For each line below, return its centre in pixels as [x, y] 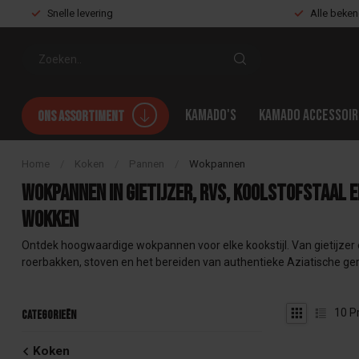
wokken [50, 220]
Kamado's [211, 115]
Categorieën [49, 315]
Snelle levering [80, 13]
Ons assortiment [82, 117]
